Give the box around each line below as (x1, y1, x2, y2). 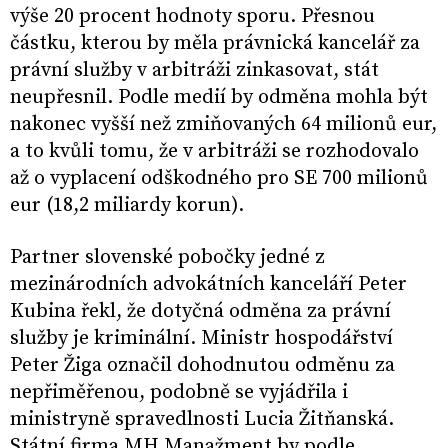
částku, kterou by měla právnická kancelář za (10, 31, 420, 57)
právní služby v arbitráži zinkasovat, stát (10, 58, 379, 84)
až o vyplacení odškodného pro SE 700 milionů (10, 166, 428, 192)
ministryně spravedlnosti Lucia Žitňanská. (10, 407, 394, 433)
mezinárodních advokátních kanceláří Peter (10, 272, 407, 298)
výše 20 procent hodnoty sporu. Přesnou (10, 4, 375, 30)
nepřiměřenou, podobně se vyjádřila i (10, 380, 348, 406)
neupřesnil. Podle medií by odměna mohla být (10, 85, 428, 111)
